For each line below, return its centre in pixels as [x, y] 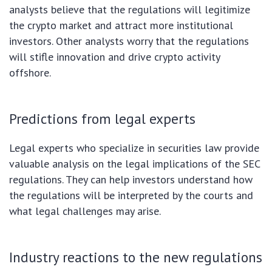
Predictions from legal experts [102, 118]
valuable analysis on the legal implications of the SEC [134, 163]
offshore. [30, 72]
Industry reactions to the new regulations [136, 257]
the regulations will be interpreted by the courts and [131, 195]
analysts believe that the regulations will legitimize [130, 9]
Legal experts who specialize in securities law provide [134, 148]
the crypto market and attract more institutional [121, 25]
